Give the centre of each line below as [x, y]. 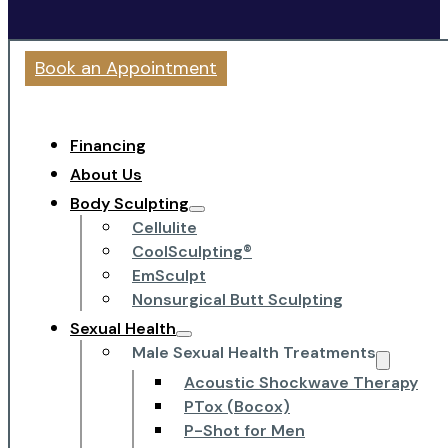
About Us [106, 175]
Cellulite [164, 228]
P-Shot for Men [244, 431]
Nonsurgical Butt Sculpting [237, 300]
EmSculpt [169, 276]
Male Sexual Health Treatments [254, 353]
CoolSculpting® [192, 252]
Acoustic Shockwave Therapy [301, 383]
